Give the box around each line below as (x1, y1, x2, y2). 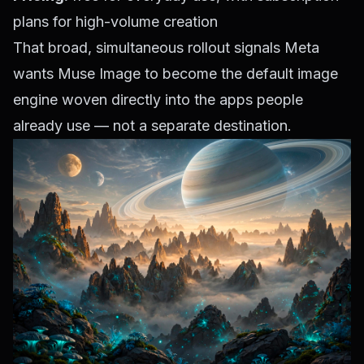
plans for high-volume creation (13, 13, 218, 31)
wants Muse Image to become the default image (13, 65, 338, 83)
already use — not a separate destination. (13, 117, 292, 135)
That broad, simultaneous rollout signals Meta (13, 39, 319, 57)
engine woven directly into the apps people (13, 91, 303, 109)
